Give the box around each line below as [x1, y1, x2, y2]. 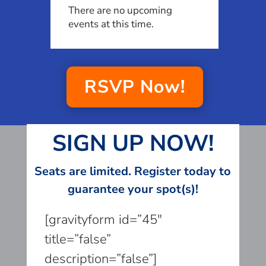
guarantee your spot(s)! [67, 180, 198, 197]
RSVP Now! [84, 74, 185, 99]
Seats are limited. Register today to [34, 163, 232, 179]
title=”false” [44, 230, 111, 248]
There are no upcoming [68, 3, 173, 17]
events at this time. [68, 17, 154, 31]
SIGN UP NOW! [52, 128, 214, 159]
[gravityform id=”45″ [44, 210, 162, 229]
